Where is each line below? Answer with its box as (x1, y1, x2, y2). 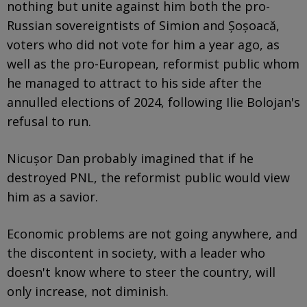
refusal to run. (7, 112, 91, 130)
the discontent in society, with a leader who (7, 244, 265, 261)
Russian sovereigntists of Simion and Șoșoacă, (7, 16, 280, 34)
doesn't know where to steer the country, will (7, 263, 275, 280)
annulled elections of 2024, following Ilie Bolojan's (7, 93, 300, 110)
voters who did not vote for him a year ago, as (7, 36, 280, 53)
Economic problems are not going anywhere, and (7, 225, 297, 242)
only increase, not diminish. (7, 282, 169, 299)
